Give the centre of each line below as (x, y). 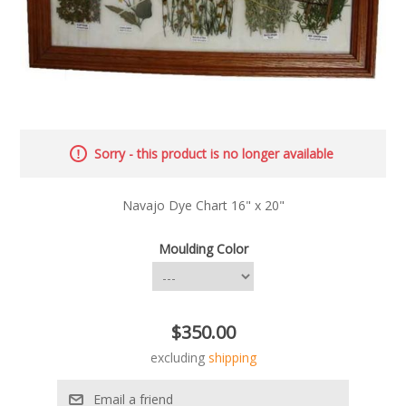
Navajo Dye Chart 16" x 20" (203, 206)
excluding (179, 357)
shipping (232, 357)
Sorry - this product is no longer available (213, 154)
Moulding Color (203, 248)
